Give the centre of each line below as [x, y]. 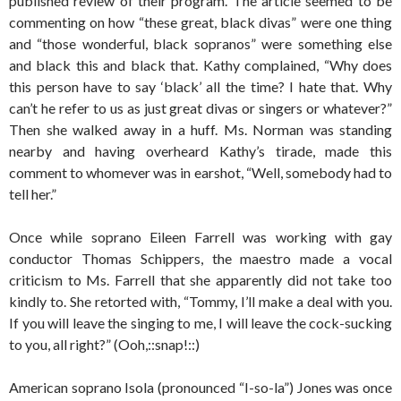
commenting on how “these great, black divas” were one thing [200, 22]
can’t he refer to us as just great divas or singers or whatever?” [200, 108]
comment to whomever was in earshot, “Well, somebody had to [200, 172]
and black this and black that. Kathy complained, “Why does [200, 65]
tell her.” [33, 194]
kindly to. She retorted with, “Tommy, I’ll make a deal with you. [200, 301]
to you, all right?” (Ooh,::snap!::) [104, 344]
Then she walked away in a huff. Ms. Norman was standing [200, 129]
